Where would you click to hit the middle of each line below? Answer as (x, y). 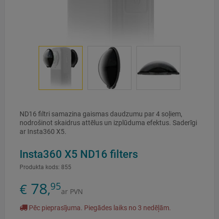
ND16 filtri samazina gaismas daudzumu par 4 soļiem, (101, 114)
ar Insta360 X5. (43, 132)
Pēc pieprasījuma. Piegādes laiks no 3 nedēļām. (99, 208)
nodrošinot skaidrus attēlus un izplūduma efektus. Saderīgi (108, 123)
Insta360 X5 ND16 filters (79, 154)
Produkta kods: (40, 167)
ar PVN (72, 192)
